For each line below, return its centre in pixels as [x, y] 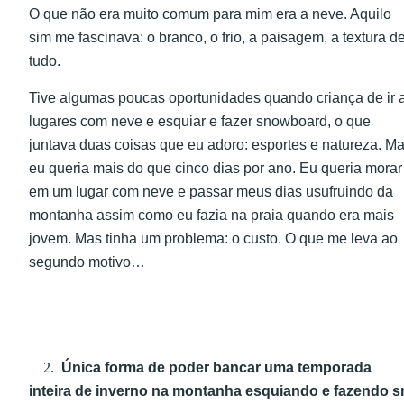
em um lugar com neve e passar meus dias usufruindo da [211, 191]
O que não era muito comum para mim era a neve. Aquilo [210, 14]
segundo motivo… [87, 262]
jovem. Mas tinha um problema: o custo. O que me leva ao [213, 238]
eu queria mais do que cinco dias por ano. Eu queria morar [216, 168]
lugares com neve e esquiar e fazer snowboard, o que [200, 121]
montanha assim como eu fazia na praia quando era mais [211, 215]
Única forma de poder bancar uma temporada [213, 367]
